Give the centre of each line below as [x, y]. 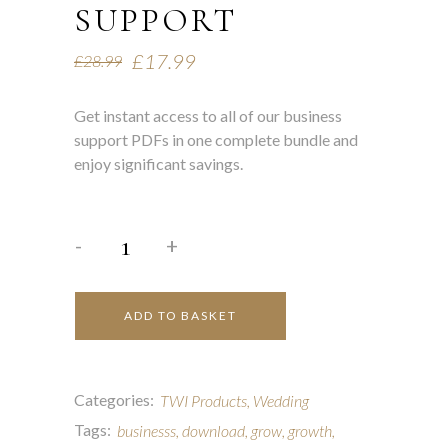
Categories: [114, 399]
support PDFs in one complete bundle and [216, 139]
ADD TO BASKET [180, 315]
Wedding [281, 400]
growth [310, 430]
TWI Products [203, 400]
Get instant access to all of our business [208, 115]
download [213, 430]
